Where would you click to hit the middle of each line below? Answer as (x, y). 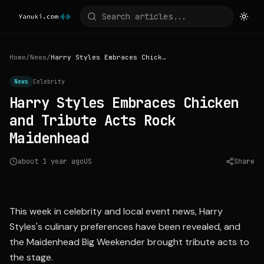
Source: (196, 176)
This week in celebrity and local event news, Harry (116, 211)
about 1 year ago (51, 161)
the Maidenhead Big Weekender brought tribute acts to (129, 242)
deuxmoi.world (227, 176)
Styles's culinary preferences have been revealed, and (125, 227)
